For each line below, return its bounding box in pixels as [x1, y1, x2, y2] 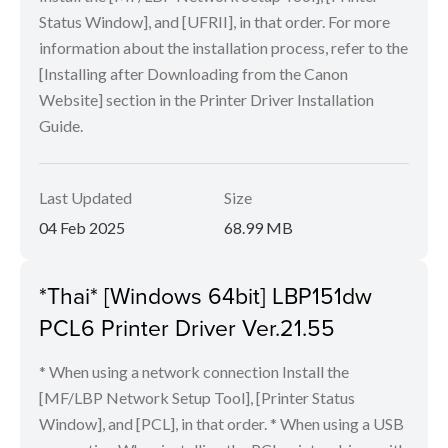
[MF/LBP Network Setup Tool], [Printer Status [39, 388, 355, 408]
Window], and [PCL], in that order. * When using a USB [39, 414, 404, 434]
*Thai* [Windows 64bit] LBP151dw [39, 279, 372, 312]
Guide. [39, 116, 83, 136]
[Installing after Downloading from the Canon [39, 64, 348, 84]
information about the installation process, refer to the [39, 38, 408, 58]
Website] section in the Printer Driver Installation [39, 90, 374, 110]
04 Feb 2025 [39, 218, 125, 238]
